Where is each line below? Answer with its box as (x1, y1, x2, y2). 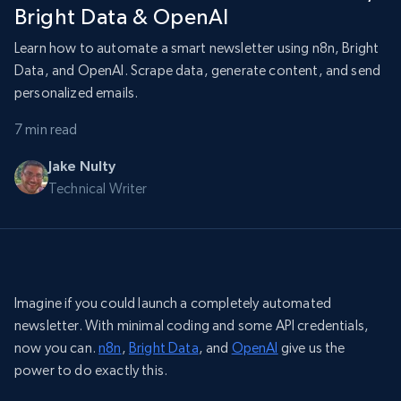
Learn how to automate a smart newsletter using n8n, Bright (14, 39, 380, 57)
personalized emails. (14, 84, 139, 102)
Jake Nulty (48, 158, 116, 175)
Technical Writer (48, 180, 148, 198)
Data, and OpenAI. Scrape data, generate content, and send (14, 62, 381, 80)
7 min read (14, 121, 78, 139)
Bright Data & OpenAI (14, 4, 229, 30)
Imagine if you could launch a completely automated (14, 294, 332, 312)
